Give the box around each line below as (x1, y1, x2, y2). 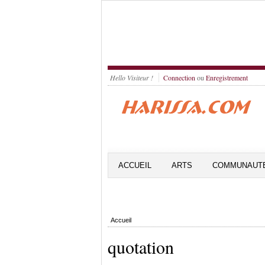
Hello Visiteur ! (110, 73, 153, 82)
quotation (108, 235, 174, 258)
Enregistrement (206, 73, 248, 82)
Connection (163, 73, 195, 82)
